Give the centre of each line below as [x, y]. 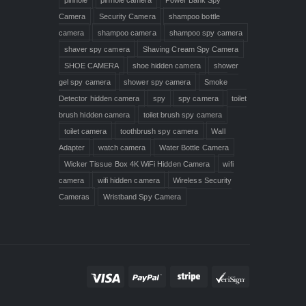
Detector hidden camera [99, 98]
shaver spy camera [97, 49]
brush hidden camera [95, 114]
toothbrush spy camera [159, 131]
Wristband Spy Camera [142, 196]
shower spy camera [157, 82]
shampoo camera [127, 32]
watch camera [122, 147]
